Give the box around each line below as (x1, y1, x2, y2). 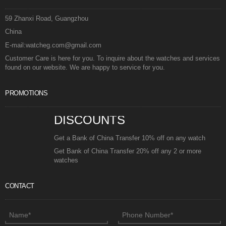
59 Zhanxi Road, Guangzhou (5, 14, 88, 22)
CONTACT (5, 182, 34, 190)
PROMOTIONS (5, 89, 47, 97)
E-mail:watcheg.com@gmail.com (5, 41, 101, 49)
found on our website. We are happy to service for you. (5, 64, 165, 72)
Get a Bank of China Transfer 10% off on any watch (54, 134, 205, 142)
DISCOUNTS (54, 112, 125, 127)
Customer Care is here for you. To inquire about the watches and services (5, 54, 220, 63)
